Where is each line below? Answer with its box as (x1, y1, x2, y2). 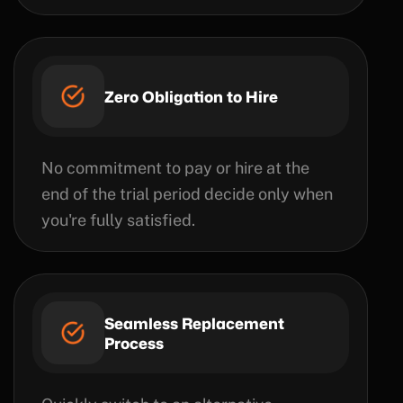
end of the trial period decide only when (41, 184, 333, 203)
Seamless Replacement (104, 312, 284, 334)
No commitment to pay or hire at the (41, 158, 309, 177)
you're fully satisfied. (41, 210, 195, 229)
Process (104, 332, 164, 354)
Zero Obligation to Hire (104, 85, 278, 107)
